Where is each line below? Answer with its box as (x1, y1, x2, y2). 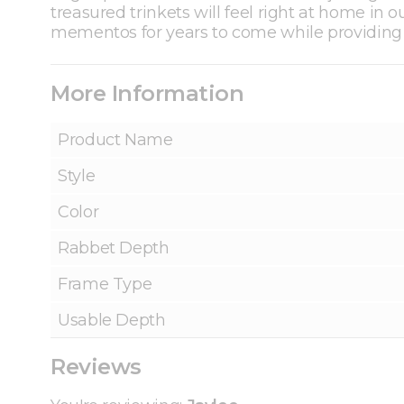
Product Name (58, 130, 173, 151)
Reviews (50, 353, 142, 381)
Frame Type (58, 274, 152, 295)
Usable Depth (58, 310, 166, 331)
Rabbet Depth (58, 238, 170, 259)
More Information (50, 80, 244, 107)
